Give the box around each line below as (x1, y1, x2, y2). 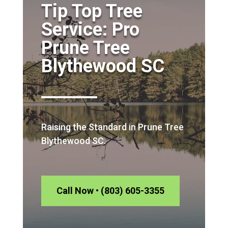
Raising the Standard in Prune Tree (41, 121, 184, 132)
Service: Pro (41, 18, 139, 40)
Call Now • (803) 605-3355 (56, 185, 164, 196)
